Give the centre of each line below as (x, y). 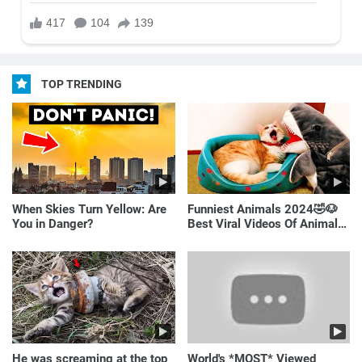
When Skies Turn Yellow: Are (89, 210)
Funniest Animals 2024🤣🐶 (262, 210)
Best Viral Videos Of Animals (265, 224)
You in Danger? (53, 224)
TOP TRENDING (80, 84)
